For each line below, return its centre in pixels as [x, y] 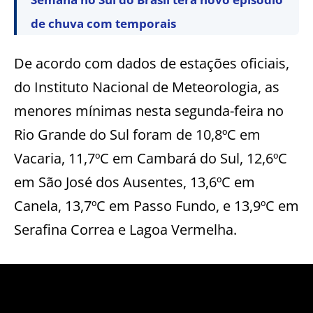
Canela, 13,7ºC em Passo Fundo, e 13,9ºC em [156, 206]
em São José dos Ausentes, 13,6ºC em [134, 182]
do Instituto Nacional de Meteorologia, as [147, 87]
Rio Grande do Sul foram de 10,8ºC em [137, 135]
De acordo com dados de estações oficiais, [152, 64]
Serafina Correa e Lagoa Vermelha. [125, 230]
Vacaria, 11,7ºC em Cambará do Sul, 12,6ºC [151, 159]
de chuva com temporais [103, 24]
